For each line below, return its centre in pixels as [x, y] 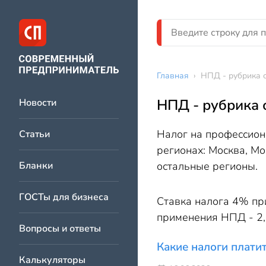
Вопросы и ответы [60, 229]
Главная [173, 76]
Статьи [34, 134]
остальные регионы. [209, 166]
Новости [38, 103]
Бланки [36, 166]
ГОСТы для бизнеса [64, 197]
